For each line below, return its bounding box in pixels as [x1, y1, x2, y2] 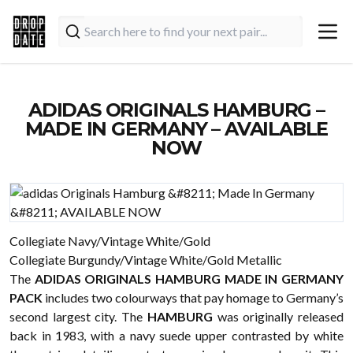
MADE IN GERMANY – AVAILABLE [24, 117, 329, 140]
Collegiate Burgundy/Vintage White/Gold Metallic [9, 252, 282, 267]
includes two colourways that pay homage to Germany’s [43, 290, 344, 305]
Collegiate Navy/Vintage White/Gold [9, 233, 210, 248]
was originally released [212, 309, 344, 324]
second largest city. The [9, 309, 147, 324]
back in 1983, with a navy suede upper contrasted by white [9, 328, 344, 343]
